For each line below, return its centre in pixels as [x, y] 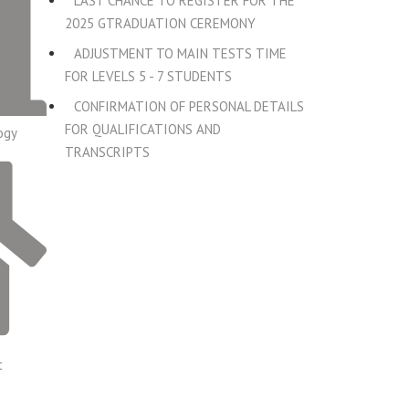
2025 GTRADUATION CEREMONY [160, 23]
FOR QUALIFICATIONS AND [143, 129]
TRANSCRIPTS [107, 152]
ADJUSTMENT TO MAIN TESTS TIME [180, 53]
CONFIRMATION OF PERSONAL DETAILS [189, 106]
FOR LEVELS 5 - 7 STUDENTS [148, 76]
